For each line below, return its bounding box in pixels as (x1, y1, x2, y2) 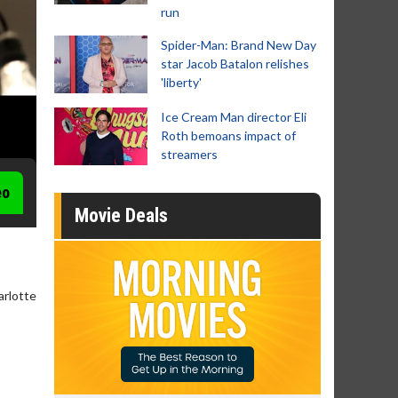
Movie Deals (75, 204, 168, 227)
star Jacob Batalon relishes (161, 56, 309, 71)
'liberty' (161, 75, 202, 90)
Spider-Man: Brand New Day (161, 37, 316, 52)
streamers (161, 147, 218, 162)
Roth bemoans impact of (161, 128, 296, 143)
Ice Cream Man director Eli (161, 109, 306, 124)
